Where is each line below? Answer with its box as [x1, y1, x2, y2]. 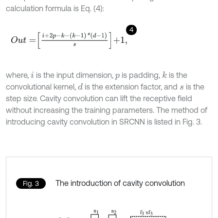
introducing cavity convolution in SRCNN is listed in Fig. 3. [6, 117, 202, 127]
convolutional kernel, [6, 82, 78, 91]
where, [6, 71, 31, 80]
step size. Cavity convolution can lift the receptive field [6, 94, 192, 103]
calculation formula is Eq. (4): [6, 4, 104, 13]
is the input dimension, [34, 71, 115, 80]
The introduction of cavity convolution [55, 179, 185, 188]
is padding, [120, 71, 163, 80]
